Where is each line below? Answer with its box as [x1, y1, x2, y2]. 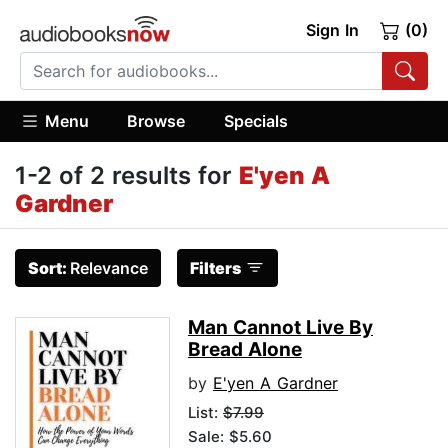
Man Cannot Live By [188, 316, 373, 340]
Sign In [305, 20, 359, 40]
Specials [223, 110, 288, 131]
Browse [127, 110, 186, 131]
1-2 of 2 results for [15, 161, 239, 191]
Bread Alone [188, 338, 302, 362]
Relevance [70, 258, 148, 279]
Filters [190, 258, 241, 279]
